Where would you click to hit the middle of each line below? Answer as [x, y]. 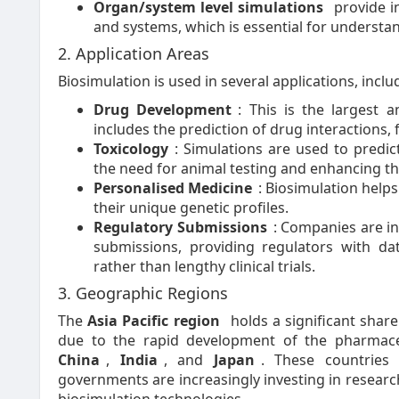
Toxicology [131, 149]
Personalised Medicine [173, 188]
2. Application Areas [134, 53]
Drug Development [163, 110]
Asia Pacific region [154, 321]
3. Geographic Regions [143, 293]
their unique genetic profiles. [191, 208]
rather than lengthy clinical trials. [204, 266]
